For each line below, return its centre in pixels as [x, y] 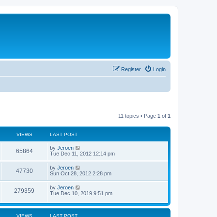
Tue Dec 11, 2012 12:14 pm [82, 153]
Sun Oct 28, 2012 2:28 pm [81, 173]
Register [131, 69]
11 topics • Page [138, 116]
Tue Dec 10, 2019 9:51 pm [81, 193]
